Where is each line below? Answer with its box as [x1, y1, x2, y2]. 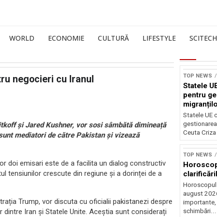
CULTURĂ [98, 33, 129, 43]
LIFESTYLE [142, 33, 176, 43]
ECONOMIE [48, 33, 84, 43]
